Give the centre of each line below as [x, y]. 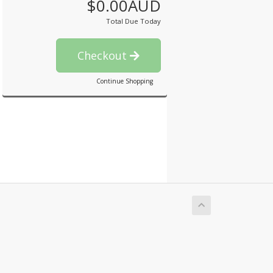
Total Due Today [133, 21]
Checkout [103, 55]
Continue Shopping [124, 81]
